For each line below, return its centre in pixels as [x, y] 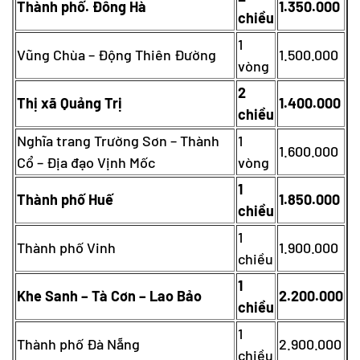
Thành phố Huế [65, 199]
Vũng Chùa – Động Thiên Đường [117, 54]
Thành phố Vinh [66, 247]
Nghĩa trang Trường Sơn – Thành [118, 140]
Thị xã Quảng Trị [70, 102]
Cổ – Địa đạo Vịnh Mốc [86, 162]
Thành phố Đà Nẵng [78, 344]
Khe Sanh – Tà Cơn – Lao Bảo [109, 295]
